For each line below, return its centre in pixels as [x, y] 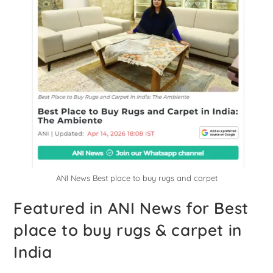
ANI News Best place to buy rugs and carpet [136, 178]
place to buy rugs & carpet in [128, 230]
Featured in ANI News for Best [131, 208]
